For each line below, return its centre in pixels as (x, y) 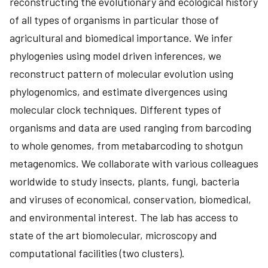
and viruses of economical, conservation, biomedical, (130, 199)
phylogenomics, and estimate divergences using (118, 92)
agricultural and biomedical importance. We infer (121, 38)
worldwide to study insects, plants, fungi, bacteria (124, 181)
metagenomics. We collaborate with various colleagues (134, 163)
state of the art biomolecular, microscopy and (113, 235)
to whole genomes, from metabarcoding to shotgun (126, 145)
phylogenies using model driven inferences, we (115, 56)
